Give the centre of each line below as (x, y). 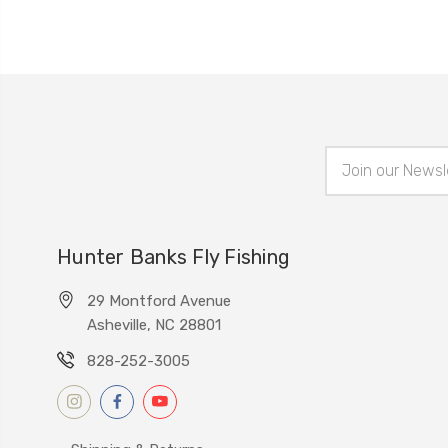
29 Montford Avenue (159, 300)
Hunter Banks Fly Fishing (173, 256)
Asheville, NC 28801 (154, 324)
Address (351, 177)
